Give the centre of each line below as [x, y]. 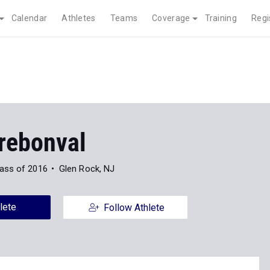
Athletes [79, 18]
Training [221, 18]
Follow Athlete [134, 141]
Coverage [171, 18]
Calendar [29, 18]
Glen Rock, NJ [87, 102]
